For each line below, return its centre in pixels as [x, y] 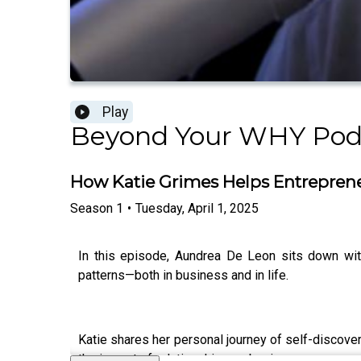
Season [91, 208]
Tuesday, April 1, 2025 [197, 208]
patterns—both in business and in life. [185, 275]
